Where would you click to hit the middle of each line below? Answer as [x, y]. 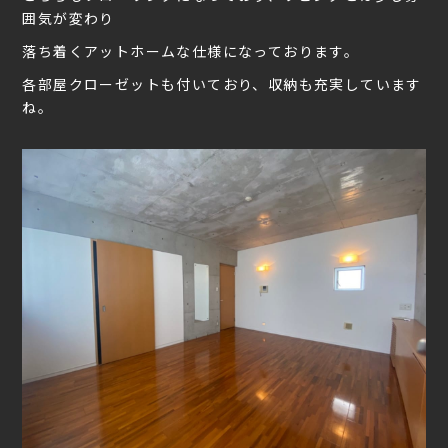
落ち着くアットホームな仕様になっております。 [191, 50]
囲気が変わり [68, 17]
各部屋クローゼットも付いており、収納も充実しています [222, 83]
